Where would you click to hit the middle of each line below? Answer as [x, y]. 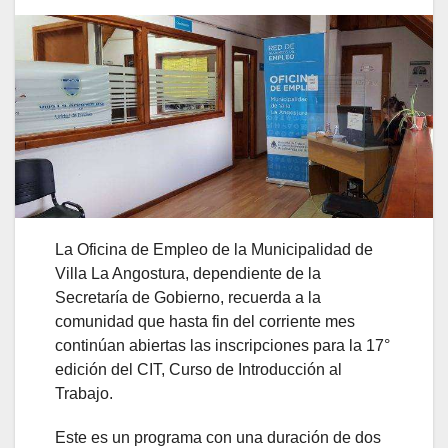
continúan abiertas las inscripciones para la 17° [222, 346]
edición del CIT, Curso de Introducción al [198, 370]
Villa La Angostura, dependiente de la [188, 274]
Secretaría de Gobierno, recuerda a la [188, 298]
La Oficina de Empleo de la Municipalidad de [214, 250]
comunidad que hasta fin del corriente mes [205, 322]
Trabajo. [84, 394]
